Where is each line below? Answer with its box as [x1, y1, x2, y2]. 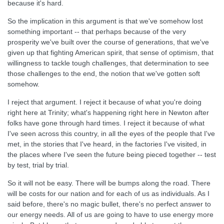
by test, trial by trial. [7, 161, 69, 169]
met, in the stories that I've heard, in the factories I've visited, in [7, 140, 206, 148]
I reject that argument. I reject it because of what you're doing [7, 98, 201, 106]
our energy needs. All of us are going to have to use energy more [7, 210, 213, 218]
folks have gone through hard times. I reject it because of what [7, 119, 204, 127]
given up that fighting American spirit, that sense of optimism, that [7, 48, 213, 56]
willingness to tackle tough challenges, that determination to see [7, 59, 209, 67]
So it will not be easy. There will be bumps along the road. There [7, 179, 210, 187]
